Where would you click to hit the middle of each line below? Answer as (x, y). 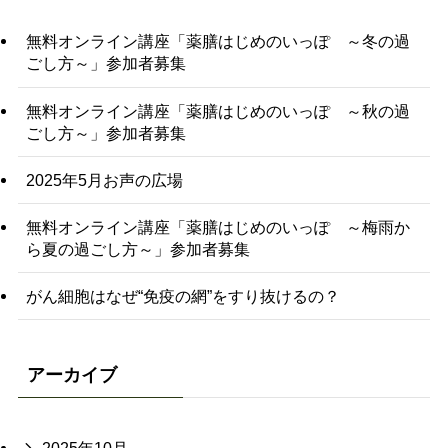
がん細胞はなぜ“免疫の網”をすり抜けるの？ (182, 296)
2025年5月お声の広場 (104, 179)
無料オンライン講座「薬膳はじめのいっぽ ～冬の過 (217, 41)
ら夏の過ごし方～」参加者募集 (137, 248)
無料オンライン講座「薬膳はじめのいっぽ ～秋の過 (217, 110)
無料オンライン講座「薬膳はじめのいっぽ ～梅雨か (217, 226)
